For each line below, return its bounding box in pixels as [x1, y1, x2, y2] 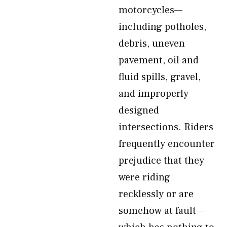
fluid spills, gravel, [119, 70, 201, 84]
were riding [119, 171, 170, 184]
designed [119, 104, 159, 117]
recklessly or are [119, 187, 194, 201]
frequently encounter [119, 137, 215, 150]
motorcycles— [119, 4, 182, 17]
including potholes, [119, 20, 206, 33]
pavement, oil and [119, 54, 199, 67]
